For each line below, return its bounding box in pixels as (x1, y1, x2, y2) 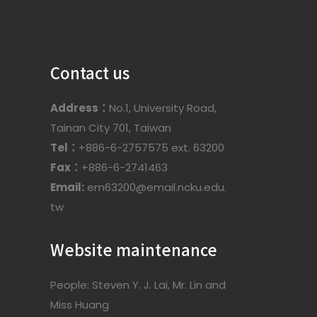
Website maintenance (50, 238, 217, 260)
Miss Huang (50, 297, 109, 312)
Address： (50, 100, 109, 115)
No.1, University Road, (109, 100, 217, 115)
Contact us (50, 61, 129, 83)
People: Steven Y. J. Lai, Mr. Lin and (50, 277, 226, 292)
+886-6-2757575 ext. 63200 (79, 140, 224, 155)
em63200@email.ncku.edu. (84, 180, 226, 195)
